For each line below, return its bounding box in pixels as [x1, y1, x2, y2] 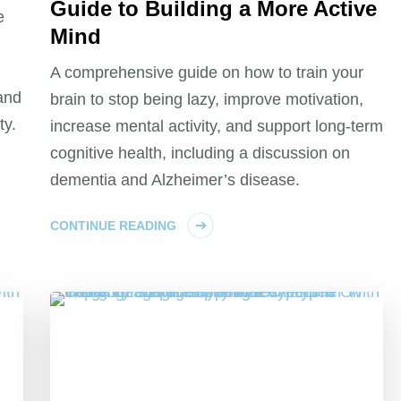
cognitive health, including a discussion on [50, 144, 351, 163]
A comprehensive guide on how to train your [50, 64, 364, 82]
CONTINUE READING [50, 218, 177, 234]
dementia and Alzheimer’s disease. [50, 171, 301, 190]
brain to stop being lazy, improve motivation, [50, 90, 364, 109]
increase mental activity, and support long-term [50, 117, 384, 136]
